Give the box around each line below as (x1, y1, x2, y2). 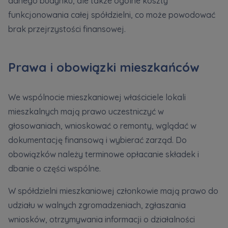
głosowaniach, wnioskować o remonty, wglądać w (8, 121, 196, 131)
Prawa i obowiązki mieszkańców (8, 60, 199, 75)
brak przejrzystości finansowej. (8, 24, 126, 35)
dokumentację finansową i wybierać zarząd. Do (8, 135, 187, 146)
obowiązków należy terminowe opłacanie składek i (8, 149, 199, 160)
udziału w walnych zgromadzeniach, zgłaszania (8, 200, 186, 211)
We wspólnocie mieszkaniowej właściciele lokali (8, 92, 186, 103)
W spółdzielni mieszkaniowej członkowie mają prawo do (8, 186, 218, 196)
